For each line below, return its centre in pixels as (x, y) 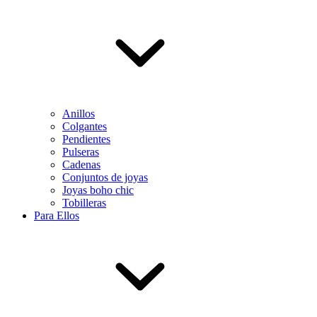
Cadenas (81, 165)
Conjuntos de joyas (105, 178)
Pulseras (81, 152)
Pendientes (86, 139)
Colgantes (85, 127)
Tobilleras (84, 203)
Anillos (79, 114)
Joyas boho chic (98, 190)
